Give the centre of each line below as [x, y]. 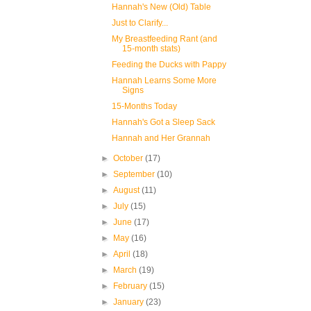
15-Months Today [144, 106]
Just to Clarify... [140, 23]
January [130, 302]
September [135, 174]
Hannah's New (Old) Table [161, 7]
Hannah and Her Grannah [161, 138]
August [128, 190]
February [132, 286]
